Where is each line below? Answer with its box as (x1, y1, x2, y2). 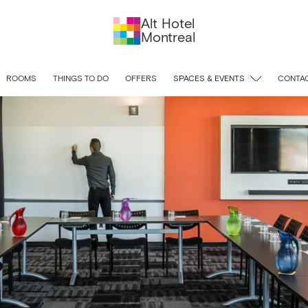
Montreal (140, 31, 195, 45)
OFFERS (125, 75, 157, 83)
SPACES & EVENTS (173, 75, 245, 83)
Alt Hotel (140, 17, 195, 31)
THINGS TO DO (53, 75, 109, 83)
